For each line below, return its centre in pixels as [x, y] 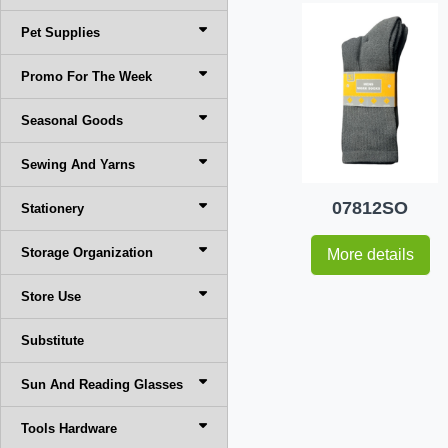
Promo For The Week [86, 76]
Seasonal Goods [72, 120]
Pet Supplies [60, 32]
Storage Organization [87, 252]
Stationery [52, 208]
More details [370, 254]
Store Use [51, 296]
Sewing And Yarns [78, 164]
